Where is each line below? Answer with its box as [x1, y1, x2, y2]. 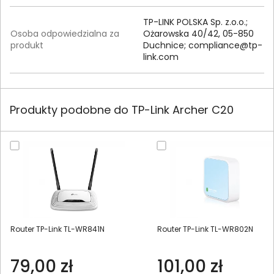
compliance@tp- [188, 39, 262, 52]
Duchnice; [143, 39, 188, 52]
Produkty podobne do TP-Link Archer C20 [10, 102, 234, 118]
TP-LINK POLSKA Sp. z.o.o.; [143, 16, 248, 29]
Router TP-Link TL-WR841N [10, 223, 105, 234]
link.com [143, 51, 179, 64]
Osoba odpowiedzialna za [10, 28, 119, 40]
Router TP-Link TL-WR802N [157, 223, 253, 234]
